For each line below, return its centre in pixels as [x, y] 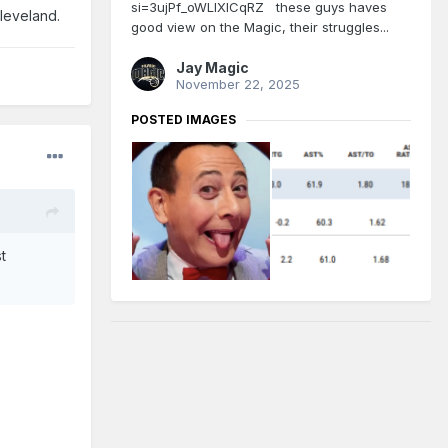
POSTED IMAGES [183, 120]
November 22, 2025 [238, 84]
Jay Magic [212, 68]
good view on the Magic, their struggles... [260, 27]
